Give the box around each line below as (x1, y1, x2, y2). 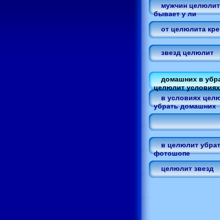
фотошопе (154, 149, 190, 157)
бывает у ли (154, 10, 196, 18)
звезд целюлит (161, 49, 214, 56)
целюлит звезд (161, 165, 214, 172)
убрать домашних (154, 102, 216, 110)
